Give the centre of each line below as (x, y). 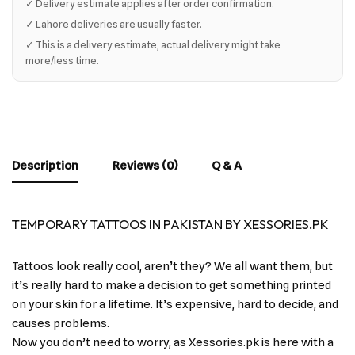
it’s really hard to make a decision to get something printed (172, 286)
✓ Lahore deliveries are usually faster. (114, 24)
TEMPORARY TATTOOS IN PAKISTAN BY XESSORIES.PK (170, 224)
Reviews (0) (145, 165)
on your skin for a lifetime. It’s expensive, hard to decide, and (175, 305)
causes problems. (61, 324)
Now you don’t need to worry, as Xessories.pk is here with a (173, 343)
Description (45, 165)
